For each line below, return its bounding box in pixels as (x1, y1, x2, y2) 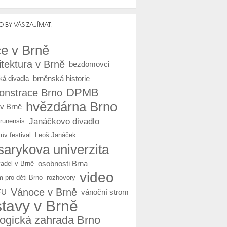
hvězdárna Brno (26, 99, 117, 114)
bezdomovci (69, 59, 109, 68)
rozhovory (47, 173, 75, 181)
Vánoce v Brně (11, 186, 77, 198)
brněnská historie (33, 73, 90, 83)
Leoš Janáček (35, 131, 76, 139)
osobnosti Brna (38, 159, 88, 168)
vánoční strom (81, 187, 129, 196)
